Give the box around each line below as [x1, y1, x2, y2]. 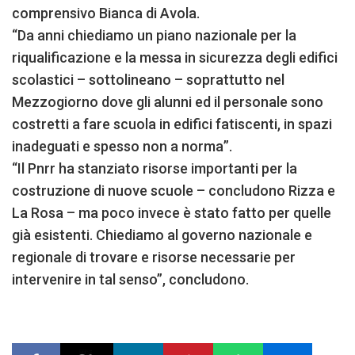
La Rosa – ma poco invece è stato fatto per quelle [12, 204, 331, 221]
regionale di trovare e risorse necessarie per [12, 248, 296, 265]
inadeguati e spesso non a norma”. [12, 137, 232, 155]
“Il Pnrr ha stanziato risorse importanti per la [12, 159, 297, 177]
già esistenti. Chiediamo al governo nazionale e [12, 226, 312, 243]
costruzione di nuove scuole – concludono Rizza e [12, 181, 335, 199]
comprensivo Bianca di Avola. [12, 4, 200, 21]
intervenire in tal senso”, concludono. [12, 270, 249, 288]
